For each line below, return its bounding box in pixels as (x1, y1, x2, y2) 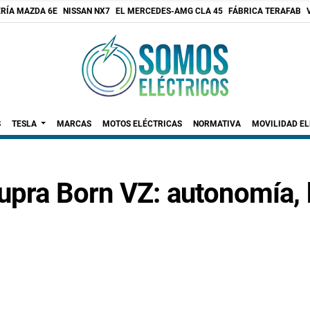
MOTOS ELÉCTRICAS (102, 119, 183, 129)
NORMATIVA (193, 119, 241, 129)
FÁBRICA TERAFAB (228, 6, 301, 16)
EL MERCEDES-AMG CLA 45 (116, 6, 223, 16)
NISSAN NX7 (63, 6, 110, 16)
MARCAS (57, 119, 92, 129)
